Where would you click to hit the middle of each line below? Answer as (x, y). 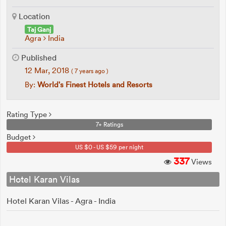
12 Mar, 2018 (48, 70)
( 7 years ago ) (90, 71)
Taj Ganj (39, 29)
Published (38, 57)
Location (33, 16)
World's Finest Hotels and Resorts (95, 84)
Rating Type (28, 114)
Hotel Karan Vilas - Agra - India (61, 201)
